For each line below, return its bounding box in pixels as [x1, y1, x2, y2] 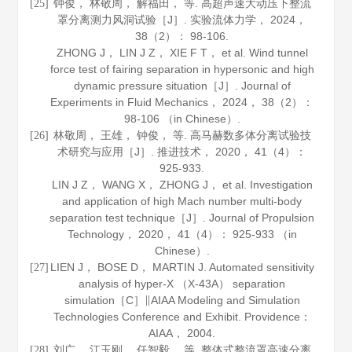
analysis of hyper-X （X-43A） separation [79, 277, 286, 290]
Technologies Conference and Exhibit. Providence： [53, 310, 311, 323]
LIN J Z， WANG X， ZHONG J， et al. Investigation [51, 178, 313, 191]
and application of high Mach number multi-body [62, 195, 302, 207]
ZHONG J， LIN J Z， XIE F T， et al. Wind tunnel [56, 46, 308, 59]
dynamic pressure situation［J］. [73, 79, 241, 92]
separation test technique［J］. [49, 211, 210, 224]
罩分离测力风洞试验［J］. [57, 13, 191, 26]
